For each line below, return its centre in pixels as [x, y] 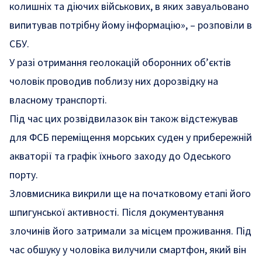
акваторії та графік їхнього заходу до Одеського [120, 156]
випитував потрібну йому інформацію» [97, 25]
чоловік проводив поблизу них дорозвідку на [114, 82]
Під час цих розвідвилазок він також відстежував [124, 119]
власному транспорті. [58, 100]
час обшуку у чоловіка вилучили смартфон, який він [128, 250]
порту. [24, 175]
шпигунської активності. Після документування [117, 213]
